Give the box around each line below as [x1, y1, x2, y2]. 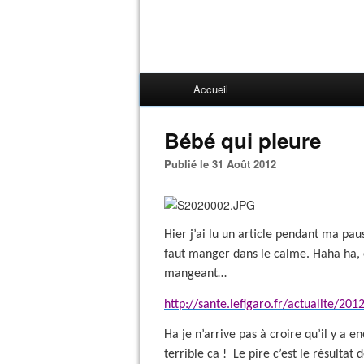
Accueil [193, 81, 228, 97]
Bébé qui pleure [164, 125, 321, 155]
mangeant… [164, 267, 227, 281]
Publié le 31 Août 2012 [171, 156, 276, 171]
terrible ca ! [164, 347, 227, 361]
